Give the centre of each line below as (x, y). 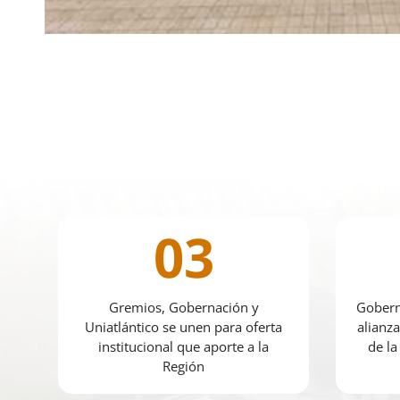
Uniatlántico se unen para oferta (183, 327)
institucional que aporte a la (183, 347)
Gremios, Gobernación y (183, 308)
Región (183, 367)
